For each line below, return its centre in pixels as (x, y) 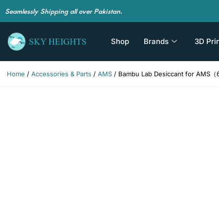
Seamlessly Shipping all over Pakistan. (64, 11)
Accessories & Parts (61, 74)
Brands (156, 41)
